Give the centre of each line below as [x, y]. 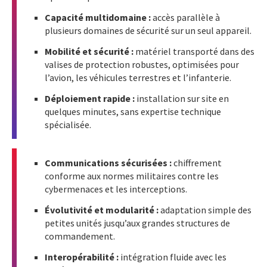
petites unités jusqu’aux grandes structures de [137, 223]
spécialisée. [68, 125]
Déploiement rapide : [90, 99]
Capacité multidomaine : [98, 18]
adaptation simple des [205, 210]
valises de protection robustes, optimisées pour [142, 65]
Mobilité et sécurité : [90, 52]
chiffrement [198, 163]
